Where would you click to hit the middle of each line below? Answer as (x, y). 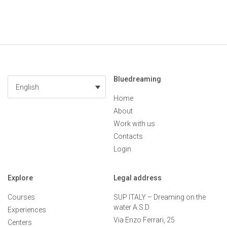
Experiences (27, 210)
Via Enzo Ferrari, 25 (144, 220)
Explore (20, 178)
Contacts (128, 136)
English (27, 87)
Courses (21, 197)
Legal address (138, 178)
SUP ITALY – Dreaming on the (160, 197)
